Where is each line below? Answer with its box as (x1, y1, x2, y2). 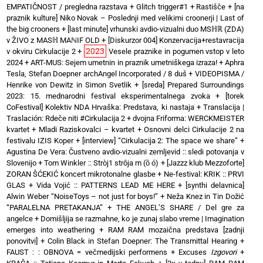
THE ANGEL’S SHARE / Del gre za (116, 203, 244, 212)
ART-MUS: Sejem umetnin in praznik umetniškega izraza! (31, 58, 217, 67)
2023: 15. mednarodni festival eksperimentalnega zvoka (6, 91, 210, 100)
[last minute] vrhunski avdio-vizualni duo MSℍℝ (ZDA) (68, 24, 244, 33)
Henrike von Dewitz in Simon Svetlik (6, 80, 132, 89)
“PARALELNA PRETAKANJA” (6, 203, 103, 212)
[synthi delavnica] (186, 180, 245, 190)
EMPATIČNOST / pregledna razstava (6, 2, 128, 11)
